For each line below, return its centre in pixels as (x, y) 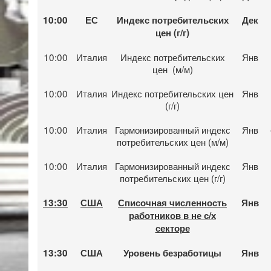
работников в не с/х (172, 215)
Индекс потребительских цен (172, 93)
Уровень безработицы (172, 253)
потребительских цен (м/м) (172, 141)
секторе (172, 228)
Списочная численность (172, 202)
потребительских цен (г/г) (172, 178)
